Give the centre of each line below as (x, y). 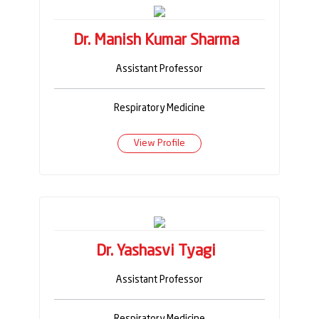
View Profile (159, 143)
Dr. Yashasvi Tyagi (156, 251)
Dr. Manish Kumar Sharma (156, 41)
